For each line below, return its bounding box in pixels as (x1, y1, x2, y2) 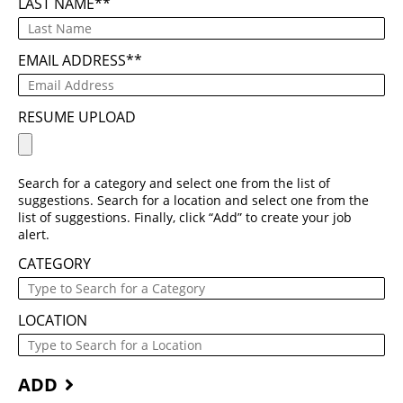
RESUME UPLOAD (18, 107, 136, 128)
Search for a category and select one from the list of (18, 175, 330, 193)
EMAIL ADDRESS (18, 50, 126, 71)
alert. (18, 226, 49, 244)
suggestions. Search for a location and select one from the (18, 192, 369, 210)
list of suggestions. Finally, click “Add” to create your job (18, 209, 352, 227)
